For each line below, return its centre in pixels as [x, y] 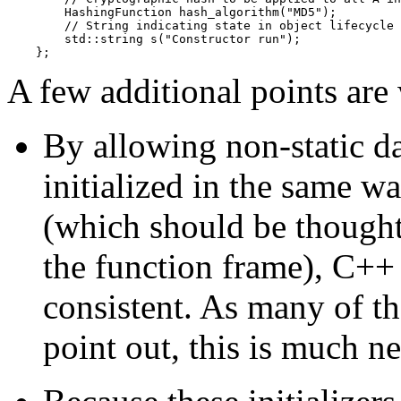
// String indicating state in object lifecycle [200, 26]
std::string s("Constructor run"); [154, 39]
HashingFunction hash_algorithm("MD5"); [172, 13]
